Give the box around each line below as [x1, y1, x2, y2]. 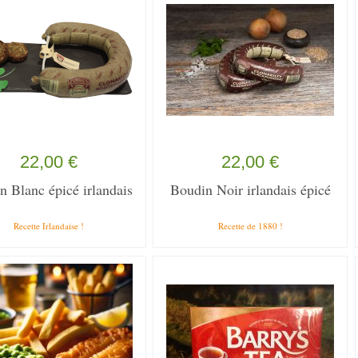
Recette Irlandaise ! [14, 220, 84, 232]
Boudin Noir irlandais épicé [169, 180, 331, 199]
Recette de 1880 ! [217, 220, 283, 232]
